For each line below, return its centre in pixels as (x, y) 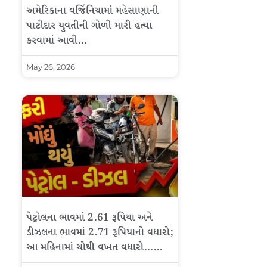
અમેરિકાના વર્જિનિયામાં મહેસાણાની (92, 11)
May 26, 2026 (51, 67)
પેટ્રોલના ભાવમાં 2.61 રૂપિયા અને (89, 218)
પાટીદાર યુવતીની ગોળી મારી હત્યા (89, 26)
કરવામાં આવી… (57, 41)
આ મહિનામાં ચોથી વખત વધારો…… (94, 247)
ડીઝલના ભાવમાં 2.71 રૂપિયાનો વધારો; (100, 232)
